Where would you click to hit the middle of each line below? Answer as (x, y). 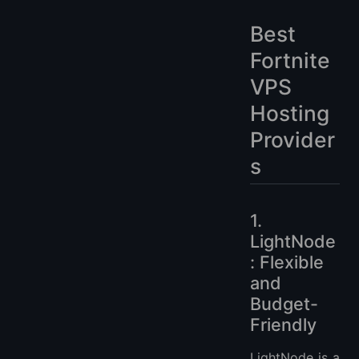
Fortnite (290, 60)
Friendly (283, 324)
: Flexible (287, 262)
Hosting (290, 113)
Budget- (284, 303)
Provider (292, 139)
